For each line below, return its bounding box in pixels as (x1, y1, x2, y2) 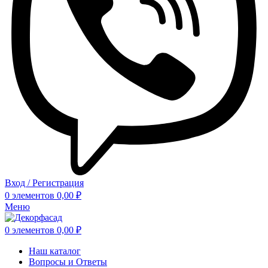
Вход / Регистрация (5, 177, 84, 188)
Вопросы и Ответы (29, 256, 107, 267)
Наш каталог (29, 245, 81, 256)
